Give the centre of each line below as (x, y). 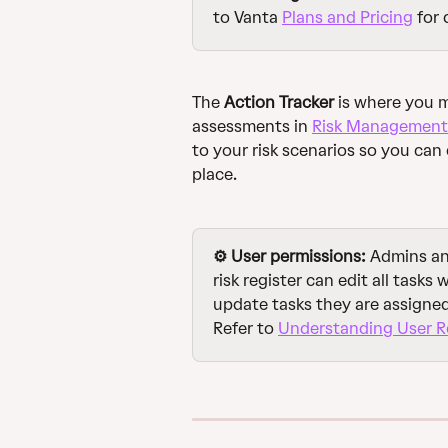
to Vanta (247, 17)
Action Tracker (279, 103)
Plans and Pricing (347, 17)
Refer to (245, 328)
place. (214, 175)
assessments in (252, 127)
